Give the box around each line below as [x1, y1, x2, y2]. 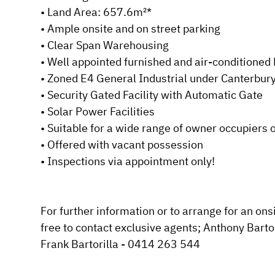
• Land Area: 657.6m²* [40, 4, 152, 19]
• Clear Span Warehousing [40, 37, 169, 52]
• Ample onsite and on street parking [40, 21, 220, 36]
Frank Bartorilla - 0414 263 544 [40, 236, 200, 251]
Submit [144, 12, 188, 29]
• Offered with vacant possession [40, 137, 203, 152]
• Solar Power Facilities [40, 104, 155, 118]
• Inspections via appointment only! [40, 153, 215, 168]
